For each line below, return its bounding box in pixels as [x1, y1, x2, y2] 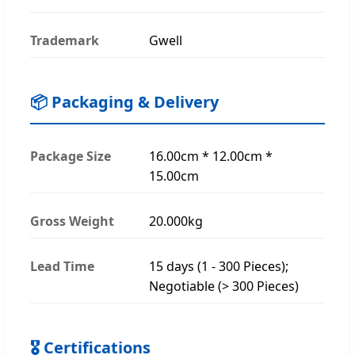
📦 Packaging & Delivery [30, 90, 219, 113]
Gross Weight [30, 212, 114, 230]
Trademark [30, 31, 99, 49]
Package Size [30, 147, 111, 165]
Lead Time [30, 257, 94, 275]
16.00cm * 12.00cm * [149, 147, 273, 165]
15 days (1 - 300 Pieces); [149, 257, 288, 275]
